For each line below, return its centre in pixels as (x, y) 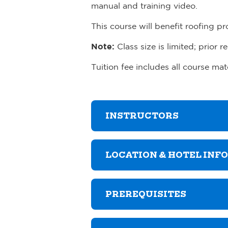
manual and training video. (144, 6)
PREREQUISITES (146, 194)
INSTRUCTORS (142, 116)
